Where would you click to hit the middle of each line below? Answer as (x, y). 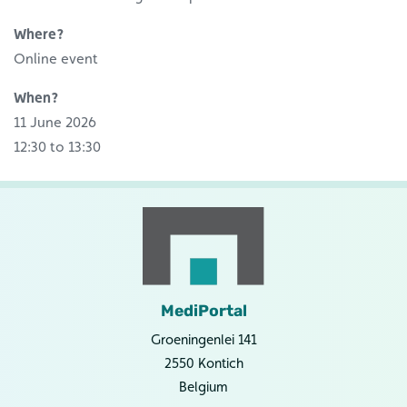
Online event (56, 59)
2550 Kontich (203, 364)
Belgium (203, 387)
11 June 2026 (55, 123)
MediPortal (203, 312)
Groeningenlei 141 (203, 340)
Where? (39, 35)
